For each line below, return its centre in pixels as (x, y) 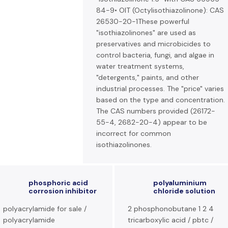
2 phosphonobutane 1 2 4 (171, 209)
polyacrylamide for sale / (45, 209)
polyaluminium (180, 183)
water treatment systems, (140, 66)
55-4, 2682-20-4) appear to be (152, 122)
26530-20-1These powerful (143, 21)
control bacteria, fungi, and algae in (155, 55)
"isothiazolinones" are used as (146, 33)
